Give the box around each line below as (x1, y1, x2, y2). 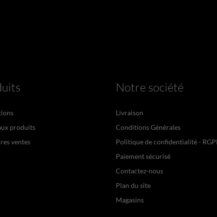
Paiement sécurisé (116, 152, 170, 160)
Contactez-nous (116, 166, 163, 175)
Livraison (116, 108, 143, 117)
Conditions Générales (116, 123, 181, 131)
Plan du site (116, 181, 151, 189)
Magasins (116, 195, 144, 204)
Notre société (116, 79, 184, 94)
